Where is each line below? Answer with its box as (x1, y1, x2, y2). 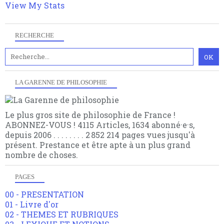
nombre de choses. (5, 149, 78, 160)
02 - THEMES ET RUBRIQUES (5, 209, 118, 220)
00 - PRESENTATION (5, 189, 84, 200)
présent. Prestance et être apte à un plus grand (5, 139, 190, 150)
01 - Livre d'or (5, 199, 58, 210)
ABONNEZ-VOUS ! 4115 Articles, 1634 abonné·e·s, (5, 119, 194, 130)
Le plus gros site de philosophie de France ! (5, 109, 175, 120)
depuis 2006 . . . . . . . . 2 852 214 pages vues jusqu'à (5, 129, 195, 140)
